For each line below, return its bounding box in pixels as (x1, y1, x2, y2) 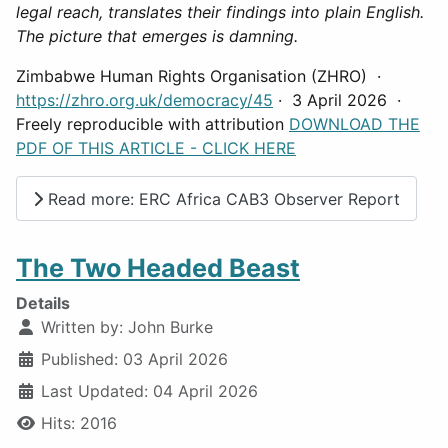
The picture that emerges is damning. (16, 25, 298, 46)
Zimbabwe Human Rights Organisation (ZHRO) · (16, 65, 386, 86)
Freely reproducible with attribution (16, 113, 289, 134)
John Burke (128, 317, 213, 338)
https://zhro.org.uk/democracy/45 (16, 89, 273, 110)
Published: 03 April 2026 (41, 349, 228, 370)
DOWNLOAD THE (289, 113, 420, 134)
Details (16, 293, 70, 314)
